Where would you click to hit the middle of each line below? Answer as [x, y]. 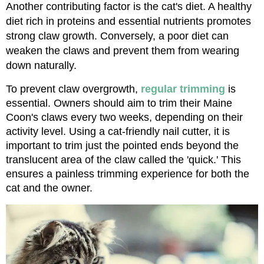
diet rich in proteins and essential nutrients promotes [128, 21]
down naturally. [41, 65]
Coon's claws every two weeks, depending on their [124, 117]
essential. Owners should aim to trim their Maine [119, 103]
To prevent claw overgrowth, [73, 89]
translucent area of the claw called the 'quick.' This [123, 159]
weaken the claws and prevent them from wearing [123, 50]
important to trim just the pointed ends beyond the [122, 145]
